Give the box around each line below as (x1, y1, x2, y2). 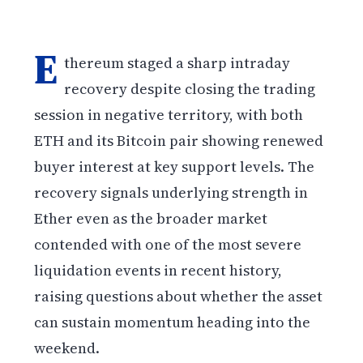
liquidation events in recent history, (34, 259, 283, 280)
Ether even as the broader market (34, 207, 268, 228)
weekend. (34, 337, 100, 358)
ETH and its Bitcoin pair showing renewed (34, 130, 324, 151)
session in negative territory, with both (34, 104, 304, 125)
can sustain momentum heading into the (34, 311, 311, 332)
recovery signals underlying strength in (34, 181, 309, 203)
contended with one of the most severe (34, 233, 302, 254)
